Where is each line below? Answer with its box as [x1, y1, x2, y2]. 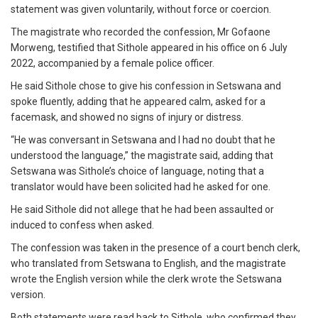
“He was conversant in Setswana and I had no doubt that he [11, 134, 275, 146]
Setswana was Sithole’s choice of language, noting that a [11, 165, 264, 177]
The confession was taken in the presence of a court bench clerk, [11, 242, 300, 254]
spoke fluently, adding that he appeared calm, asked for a [11, 96, 265, 108]
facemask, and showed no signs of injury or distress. [11, 111, 243, 124]
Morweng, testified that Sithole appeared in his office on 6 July [11, 42, 287, 54]
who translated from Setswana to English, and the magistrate [11, 258, 286, 270]
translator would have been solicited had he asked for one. [11, 181, 270, 193]
